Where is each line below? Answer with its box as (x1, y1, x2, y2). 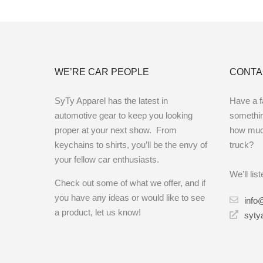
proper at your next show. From (55, 125, 177, 136)
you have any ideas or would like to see (55, 193, 205, 203)
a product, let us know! (55, 207, 141, 218)
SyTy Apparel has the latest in (55, 96, 168, 106)
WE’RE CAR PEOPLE (55, 67, 150, 77)
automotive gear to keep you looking (55, 110, 193, 121)
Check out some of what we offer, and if (55, 178, 206, 188)
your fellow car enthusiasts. (55, 154, 160, 165)
